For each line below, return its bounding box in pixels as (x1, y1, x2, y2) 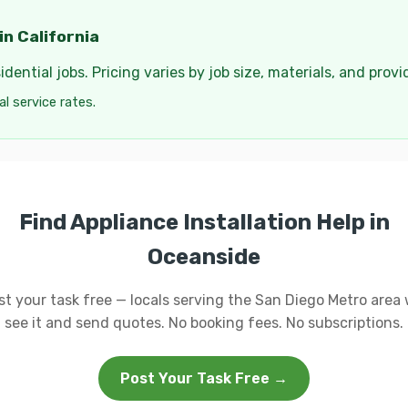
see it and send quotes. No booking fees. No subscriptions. (5, 314, 403, 331)
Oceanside (148, 244, 260, 270)
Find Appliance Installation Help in (18, 209, 390, 235)
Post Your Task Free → (120, 370, 288, 387)
